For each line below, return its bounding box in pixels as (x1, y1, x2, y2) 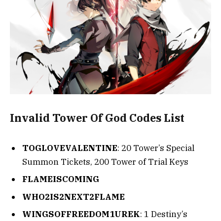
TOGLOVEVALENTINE (22, 142, 117, 153)
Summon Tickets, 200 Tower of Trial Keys (22, 156, 188, 167)
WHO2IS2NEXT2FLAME (22, 191, 125, 202)
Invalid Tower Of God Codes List (10, 111, 184, 125)
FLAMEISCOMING (22, 174, 99, 185)
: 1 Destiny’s (140, 209, 187, 220)
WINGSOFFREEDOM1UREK (22, 209, 140, 220)
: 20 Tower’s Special (117, 142, 194, 153)
